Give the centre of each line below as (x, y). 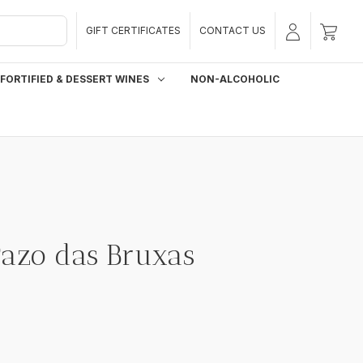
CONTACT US (233, 31)
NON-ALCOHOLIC (235, 79)
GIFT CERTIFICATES (134, 31)
